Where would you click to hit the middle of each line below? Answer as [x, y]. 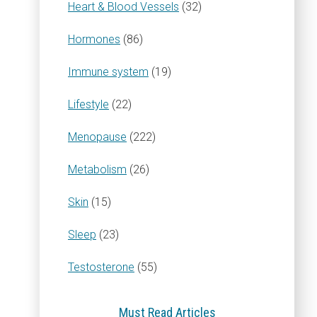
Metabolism [97, 169]
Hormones [94, 39]
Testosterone [101, 267]
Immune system [108, 72]
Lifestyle [88, 104]
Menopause [97, 137]
